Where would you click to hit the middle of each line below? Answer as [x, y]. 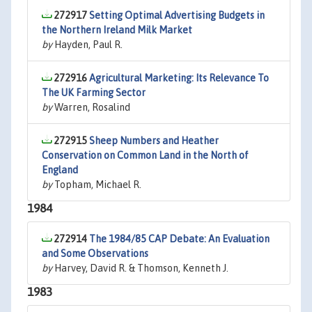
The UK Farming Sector [94, 93]
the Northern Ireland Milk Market [117, 30]
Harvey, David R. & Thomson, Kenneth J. [140, 268]
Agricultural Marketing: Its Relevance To [179, 78]
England [60, 170]
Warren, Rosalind [91, 107]
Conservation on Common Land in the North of [145, 155]
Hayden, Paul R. [87, 45]
